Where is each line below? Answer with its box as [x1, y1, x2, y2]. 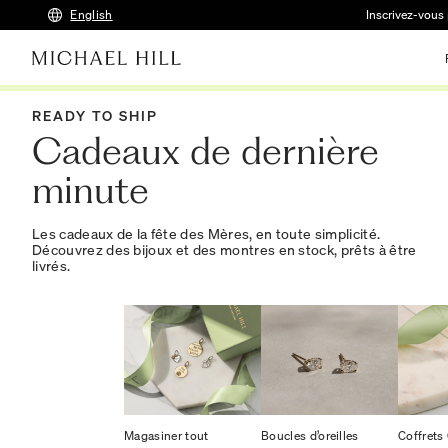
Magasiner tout [124, 427, 209, 443]
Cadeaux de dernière [32, 127, 379, 174]
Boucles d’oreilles [261, 427, 359, 443]
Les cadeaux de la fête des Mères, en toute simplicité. [32, 224, 381, 243]
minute [32, 166, 149, 213]
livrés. [32, 256, 71, 275]
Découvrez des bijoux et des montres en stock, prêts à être [32, 240, 417, 259]
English [70, 7, 113, 22]
